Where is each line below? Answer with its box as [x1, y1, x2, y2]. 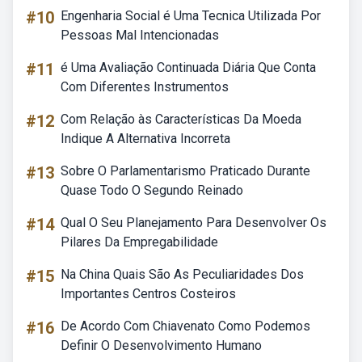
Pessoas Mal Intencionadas [61, 27, 219, 43]
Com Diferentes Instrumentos [61, 79, 229, 95]
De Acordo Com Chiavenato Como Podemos [61, 318, 310, 334]
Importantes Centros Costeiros [61, 286, 236, 301]
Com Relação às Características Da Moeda [61, 112, 301, 127]
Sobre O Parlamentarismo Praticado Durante [61, 163, 310, 179]
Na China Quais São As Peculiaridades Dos [61, 267, 304, 282]
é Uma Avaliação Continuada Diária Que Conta [61, 60, 316, 75]
